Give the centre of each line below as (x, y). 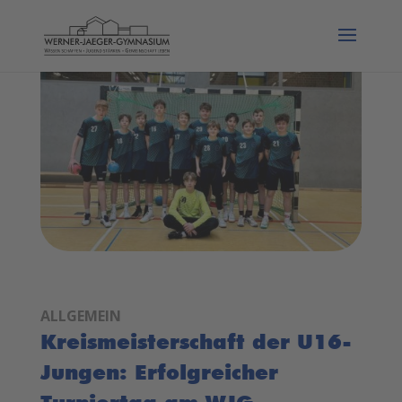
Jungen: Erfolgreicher (159, 371)
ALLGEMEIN (80, 315)
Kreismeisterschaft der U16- (196, 341)
